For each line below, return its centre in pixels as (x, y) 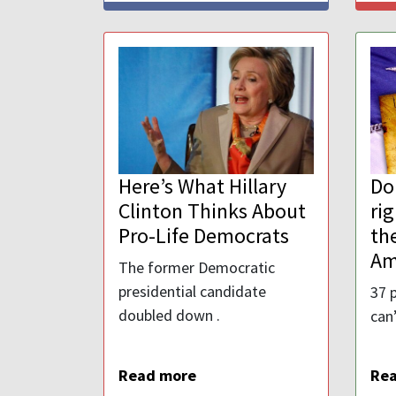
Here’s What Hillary (202, 186)
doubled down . (169, 315)
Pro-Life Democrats (204, 236)
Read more (157, 375)
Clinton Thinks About (212, 211)
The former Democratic (197, 267)
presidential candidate (192, 291)
